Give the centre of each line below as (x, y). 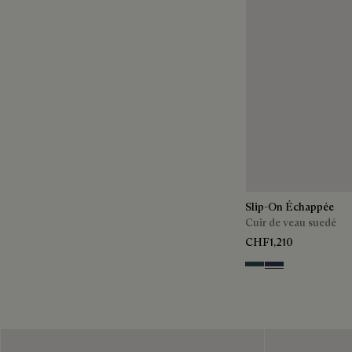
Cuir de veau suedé (291, 222)
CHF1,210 (269, 242)
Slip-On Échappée (290, 206)
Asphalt (263, 268)
